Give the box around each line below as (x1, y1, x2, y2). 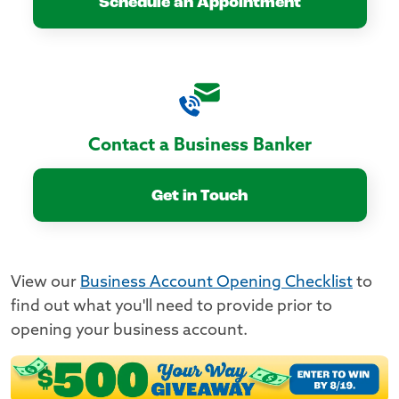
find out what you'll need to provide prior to (11, 298, 332, 315)
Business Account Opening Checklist (80, 274, 353, 291)
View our (11, 274, 80, 291)
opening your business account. (11, 322, 248, 339)
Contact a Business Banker (87, 137, 312, 155)
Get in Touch (151, 187, 248, 205)
